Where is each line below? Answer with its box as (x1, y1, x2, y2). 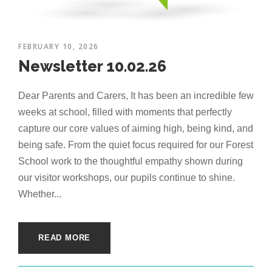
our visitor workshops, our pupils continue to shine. (18, 172, 235, 183)
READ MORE (38, 233, 91, 243)
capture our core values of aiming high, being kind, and (18, 123, 253, 134)
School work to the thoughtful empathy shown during (18, 156, 243, 167)
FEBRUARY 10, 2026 (18, 41, 99, 52)
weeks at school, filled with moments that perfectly (18, 107, 232, 118)
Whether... (18, 189, 61, 200)
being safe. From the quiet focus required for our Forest (18, 140, 253, 151)
